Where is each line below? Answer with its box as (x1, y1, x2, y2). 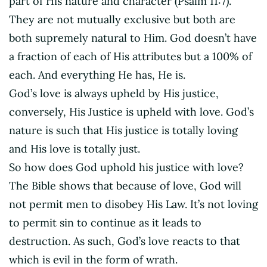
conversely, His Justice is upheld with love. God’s (9, 104, 254, 119)
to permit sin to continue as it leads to (9, 215, 201, 229)
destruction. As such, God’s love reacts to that (9, 234, 240, 248)
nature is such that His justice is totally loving (9, 123, 238, 137)
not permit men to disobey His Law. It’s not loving (9, 197, 258, 211)
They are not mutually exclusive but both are (9, 12, 235, 26)
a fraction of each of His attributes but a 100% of (9, 49, 252, 63)
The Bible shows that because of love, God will (9, 178, 241, 193)
